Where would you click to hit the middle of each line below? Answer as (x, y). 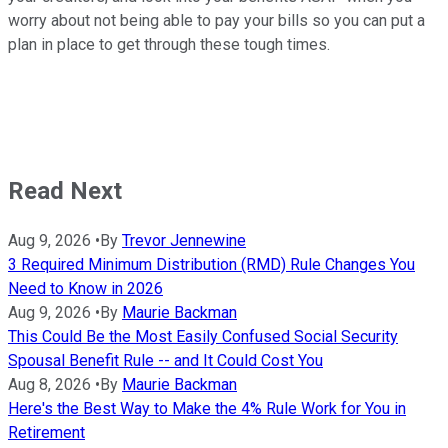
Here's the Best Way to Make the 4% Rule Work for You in (207, 408)
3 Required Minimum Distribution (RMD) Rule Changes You (211, 264)
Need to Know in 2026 (85, 288)
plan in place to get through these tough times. (171, 45)
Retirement (46, 432)
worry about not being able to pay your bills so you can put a (216, 21)
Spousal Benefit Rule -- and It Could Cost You (165, 360)
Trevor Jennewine (184, 240)
